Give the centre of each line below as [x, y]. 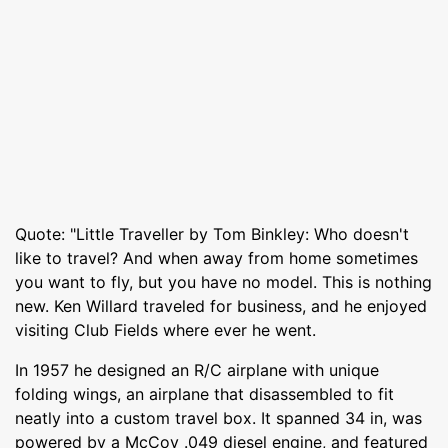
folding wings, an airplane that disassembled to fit [204, 393]
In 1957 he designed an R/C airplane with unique [197, 369]
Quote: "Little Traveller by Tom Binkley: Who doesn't [212, 233]
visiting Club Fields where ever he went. [165, 329]
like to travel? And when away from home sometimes [216, 257]
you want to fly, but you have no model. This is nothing [223, 281]
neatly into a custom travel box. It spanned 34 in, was [218, 417]
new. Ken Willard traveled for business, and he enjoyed [221, 305]
